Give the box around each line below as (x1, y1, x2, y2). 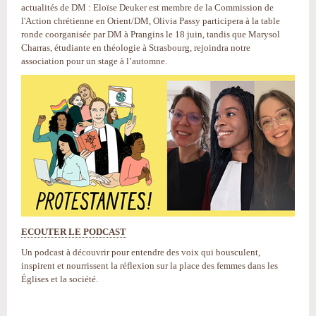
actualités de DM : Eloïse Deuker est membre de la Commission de (21, 2, 274, 13)
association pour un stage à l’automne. (21, 56, 167, 66)
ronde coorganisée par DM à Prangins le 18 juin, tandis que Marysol (21, 29, 280, 39)
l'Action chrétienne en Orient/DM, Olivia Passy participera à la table (21, 16, 280, 26)
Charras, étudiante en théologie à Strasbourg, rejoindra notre (21, 42, 250, 53)
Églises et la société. (21, 274, 98, 284)
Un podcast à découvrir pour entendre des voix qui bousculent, (21, 247, 260, 257)
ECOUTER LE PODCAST (21, 226, 126, 237)
